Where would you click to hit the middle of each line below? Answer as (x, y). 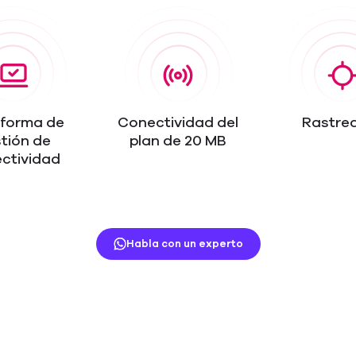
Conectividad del (178, 122)
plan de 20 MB (178, 141)
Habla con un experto (184, 244)
